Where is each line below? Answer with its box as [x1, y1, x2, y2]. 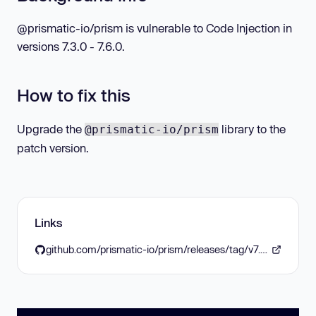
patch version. [17, 140, 89, 154]
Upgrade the [17, 121, 85, 135]
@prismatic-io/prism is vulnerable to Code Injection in [17, 21, 292, 35]
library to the [219, 121, 286, 135]
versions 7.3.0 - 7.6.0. [17, 39, 125, 54]
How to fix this [17, 85, 130, 106]
